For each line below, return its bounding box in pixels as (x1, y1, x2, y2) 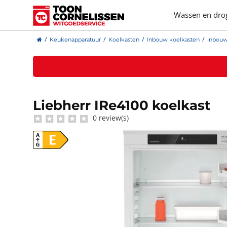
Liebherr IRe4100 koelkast (33, 97, 210, 114)
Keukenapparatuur (50, 36, 101, 43)
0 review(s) (90, 113, 129, 123)
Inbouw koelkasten (147, 36, 200, 43)
